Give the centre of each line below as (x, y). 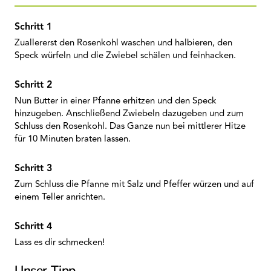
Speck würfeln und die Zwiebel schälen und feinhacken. (125, 55)
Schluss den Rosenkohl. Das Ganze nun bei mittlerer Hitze (130, 126)
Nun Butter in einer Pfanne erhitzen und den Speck (116, 101)
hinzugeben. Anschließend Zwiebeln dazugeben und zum (129, 113)
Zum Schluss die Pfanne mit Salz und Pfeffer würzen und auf (134, 184)
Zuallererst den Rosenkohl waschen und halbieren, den (123, 43)
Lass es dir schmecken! (61, 242)
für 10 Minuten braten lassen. (73, 139)
